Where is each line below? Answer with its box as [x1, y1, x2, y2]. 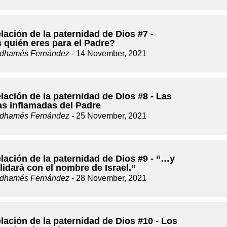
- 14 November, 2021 [69, 49, 146, 58]
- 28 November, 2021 [69, 174, 146, 182]
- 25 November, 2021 [69, 111, 146, 120]
